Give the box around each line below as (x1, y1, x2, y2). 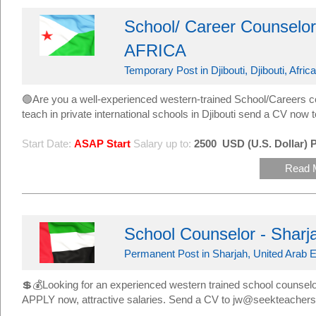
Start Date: (22, 138, 71, 150)
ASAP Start (74, 138, 130, 150)
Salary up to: (133, 138, 191, 150)
